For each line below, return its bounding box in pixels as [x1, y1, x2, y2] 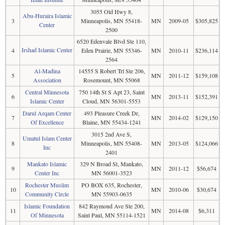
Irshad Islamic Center [22, 46, 72, 54]
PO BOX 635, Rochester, [81, 181, 142, 189]
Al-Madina [34, 67, 60, 75]
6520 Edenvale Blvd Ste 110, [77, 37, 146, 45]
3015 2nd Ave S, [91, 130, 132, 138]
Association [33, 76, 61, 84]
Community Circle [25, 190, 69, 198]
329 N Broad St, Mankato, [80, 160, 143, 168]
